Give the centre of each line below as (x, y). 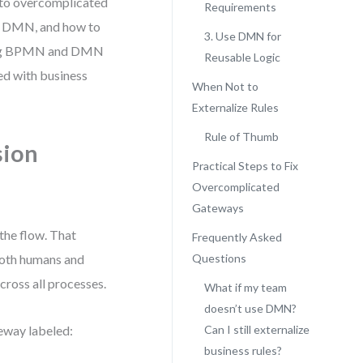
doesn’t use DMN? (250, 308)
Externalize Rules (235, 107)
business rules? (243, 350)
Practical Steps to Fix (245, 166)
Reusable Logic (242, 57)
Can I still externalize (256, 329)
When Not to (225, 86)
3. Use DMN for (242, 36)
